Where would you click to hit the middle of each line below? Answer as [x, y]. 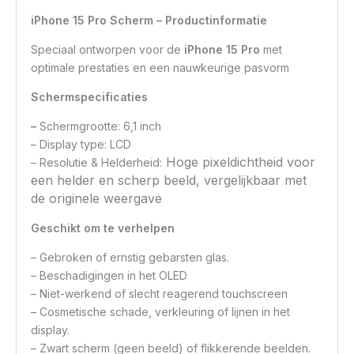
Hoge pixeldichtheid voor [239, 162]
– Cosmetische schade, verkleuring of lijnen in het [161, 311]
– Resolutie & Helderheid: [97, 162]
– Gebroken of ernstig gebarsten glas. [130, 257]
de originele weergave [97, 198]
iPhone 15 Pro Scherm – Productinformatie [149, 20]
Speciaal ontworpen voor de [108, 49]
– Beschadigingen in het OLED [109, 275]
